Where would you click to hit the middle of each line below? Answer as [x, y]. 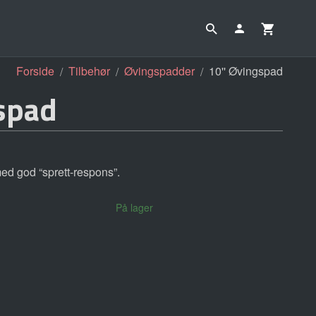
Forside [35, 71]
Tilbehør [89, 71]
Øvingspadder [159, 71]
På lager [135, 208]
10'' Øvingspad [246, 71]
